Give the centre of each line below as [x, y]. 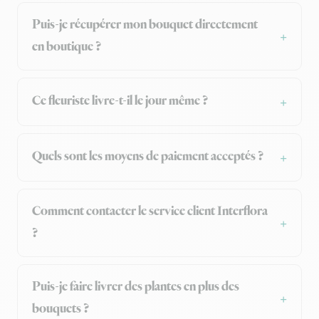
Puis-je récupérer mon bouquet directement [145, 25]
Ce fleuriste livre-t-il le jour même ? [120, 101]
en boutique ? [67, 47]
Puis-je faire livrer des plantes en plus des [136, 287]
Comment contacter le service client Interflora [150, 211]
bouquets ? [61, 309]
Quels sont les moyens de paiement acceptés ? [148, 157]
